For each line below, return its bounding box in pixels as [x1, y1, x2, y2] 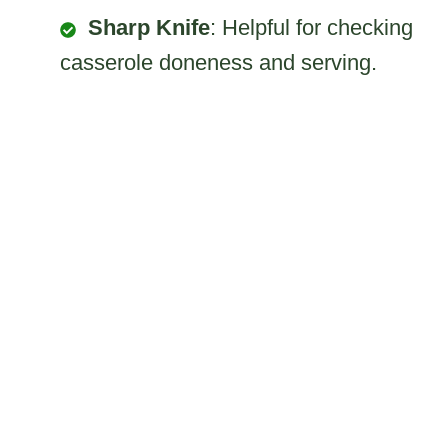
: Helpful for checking [210, 15, 413, 41]
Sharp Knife [88, 15, 210, 41]
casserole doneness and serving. [60, 50, 377, 76]
